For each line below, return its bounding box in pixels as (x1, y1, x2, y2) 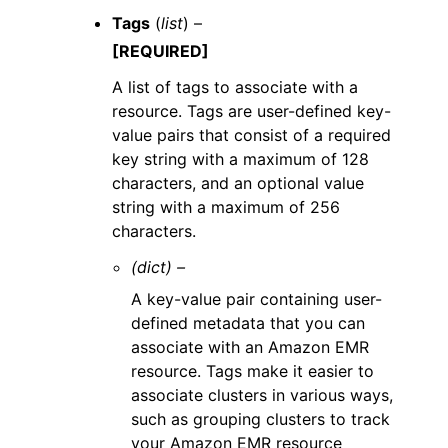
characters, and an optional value (112, 173, 364, 193)
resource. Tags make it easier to (131, 361, 375, 381)
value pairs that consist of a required (112, 125, 391, 145)
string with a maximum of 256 (112, 197, 340, 217)
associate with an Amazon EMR (131, 337, 370, 357)
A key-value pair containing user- (131, 289, 383, 309)
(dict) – (131, 257, 186, 277)
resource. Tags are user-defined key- (112, 101, 391, 121)
